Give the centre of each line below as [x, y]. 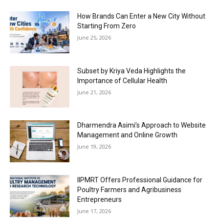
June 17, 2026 [94, 211]
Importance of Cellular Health [122, 80]
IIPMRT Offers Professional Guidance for [140, 180]
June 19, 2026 [94, 147]
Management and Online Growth [128, 135]
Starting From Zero [107, 26]
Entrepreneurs [100, 199]
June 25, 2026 [94, 37]
